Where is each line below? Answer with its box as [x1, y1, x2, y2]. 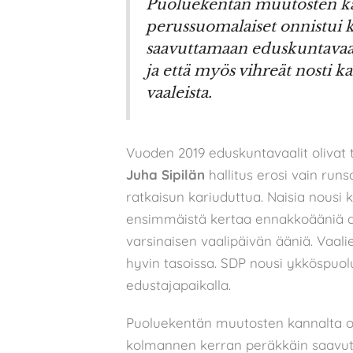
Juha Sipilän [126, 165, 205, 183]
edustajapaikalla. [126, 276, 231, 293]
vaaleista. [146, 83, 212, 102]
